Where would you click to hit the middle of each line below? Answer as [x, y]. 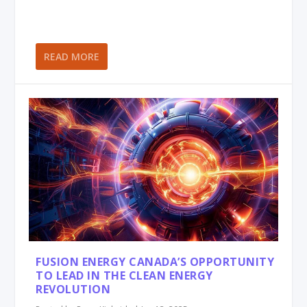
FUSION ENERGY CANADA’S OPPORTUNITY [155, 261]
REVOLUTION [73, 289]
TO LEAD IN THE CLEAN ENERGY [124, 275]
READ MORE [72, 57]
